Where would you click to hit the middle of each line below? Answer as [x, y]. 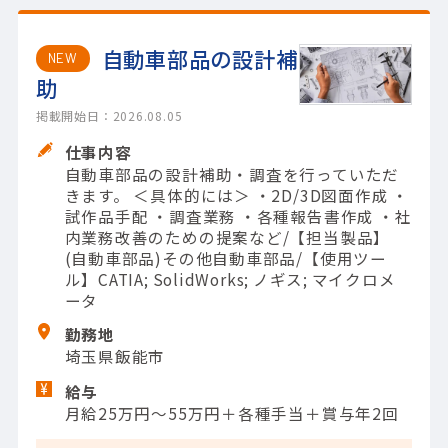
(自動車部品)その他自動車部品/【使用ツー [225, 258]
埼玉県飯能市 [115, 356]
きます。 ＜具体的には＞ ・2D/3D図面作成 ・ [236, 195]
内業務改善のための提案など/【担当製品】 [227, 237]
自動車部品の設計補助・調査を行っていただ [232, 174]
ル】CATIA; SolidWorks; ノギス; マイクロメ [230, 279]
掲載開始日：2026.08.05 [109, 116]
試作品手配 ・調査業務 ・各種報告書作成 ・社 [238, 216]
